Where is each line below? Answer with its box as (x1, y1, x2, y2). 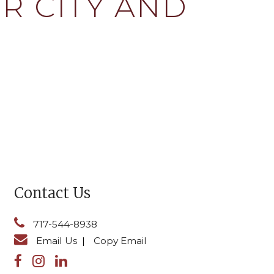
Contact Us (14, 183, 91, 203)
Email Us (36, 235, 78, 247)
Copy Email (94, 235, 147, 247)
